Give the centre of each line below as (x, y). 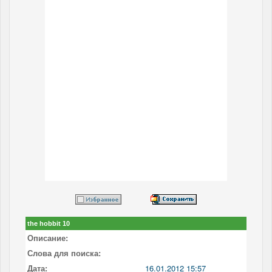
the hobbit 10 (49, 223)
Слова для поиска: (64, 253)
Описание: (48, 237)
